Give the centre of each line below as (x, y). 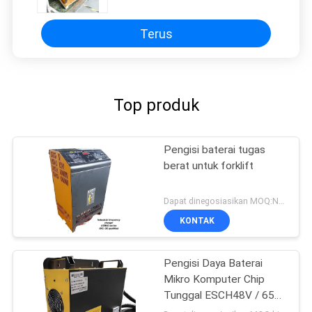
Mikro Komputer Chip (214, 280)
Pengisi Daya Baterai (213, 264)
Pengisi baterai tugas (215, 150)
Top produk (156, 106)
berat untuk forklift (209, 166)
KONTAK (197, 220)
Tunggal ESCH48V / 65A (223, 296)
